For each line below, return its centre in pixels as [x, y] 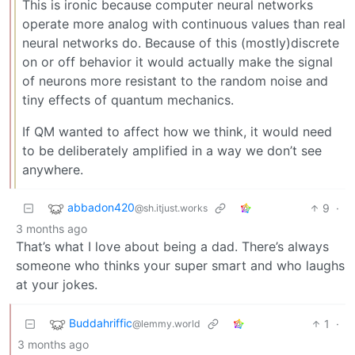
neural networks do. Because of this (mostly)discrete [181, 42]
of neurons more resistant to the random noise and [175, 80]
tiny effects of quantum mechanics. [128, 99]
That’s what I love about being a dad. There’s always [172, 246]
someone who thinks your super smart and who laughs [180, 265]
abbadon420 [101, 207]
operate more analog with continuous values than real [184, 23]
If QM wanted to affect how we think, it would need [177, 131]
